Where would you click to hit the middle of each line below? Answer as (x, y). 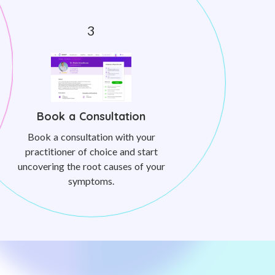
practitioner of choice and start (91, 151)
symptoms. (91, 181)
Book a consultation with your (91, 137)
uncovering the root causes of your (91, 166)
